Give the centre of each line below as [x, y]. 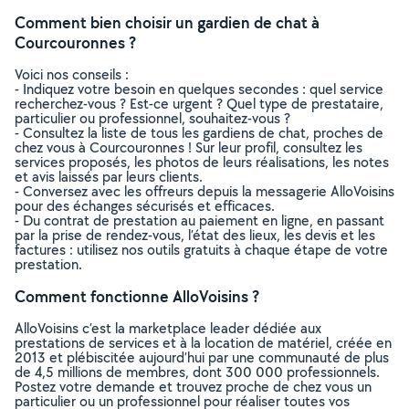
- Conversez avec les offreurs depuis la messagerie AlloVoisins [204, 191]
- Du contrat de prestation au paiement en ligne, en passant [199, 220]
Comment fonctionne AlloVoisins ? [137, 296]
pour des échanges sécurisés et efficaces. [145, 206]
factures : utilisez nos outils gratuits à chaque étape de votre [201, 250]
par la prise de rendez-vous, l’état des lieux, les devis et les [195, 235]
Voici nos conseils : [72, 74]
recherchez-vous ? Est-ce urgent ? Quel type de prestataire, [199, 104]
